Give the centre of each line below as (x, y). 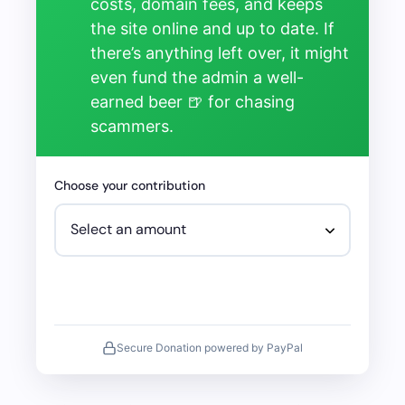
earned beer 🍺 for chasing (193, 102)
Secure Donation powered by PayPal (210, 347)
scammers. (132, 126)
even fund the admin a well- (197, 77)
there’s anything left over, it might (220, 53)
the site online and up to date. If (212, 28)
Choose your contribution (130, 185)
